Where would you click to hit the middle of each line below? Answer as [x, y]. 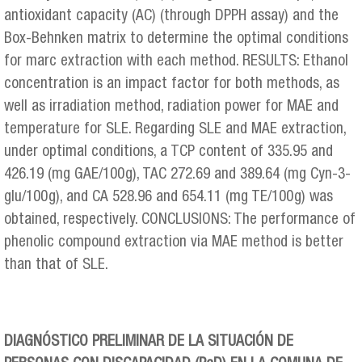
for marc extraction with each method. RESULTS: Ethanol [176, 62]
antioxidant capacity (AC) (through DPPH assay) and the [171, 17]
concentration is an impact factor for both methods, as [172, 85]
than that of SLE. [56, 266]
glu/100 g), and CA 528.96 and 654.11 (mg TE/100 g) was [168, 198]
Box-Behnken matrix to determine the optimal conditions [176, 40]
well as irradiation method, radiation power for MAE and [171, 107]
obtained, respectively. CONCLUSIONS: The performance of [180, 221]
